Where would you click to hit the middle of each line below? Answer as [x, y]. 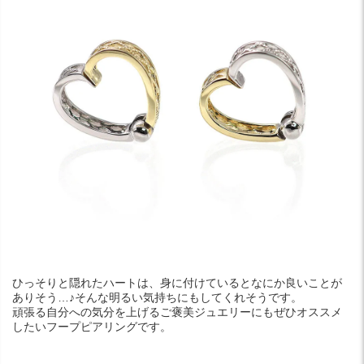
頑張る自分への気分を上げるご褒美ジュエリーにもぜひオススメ [177, 312]
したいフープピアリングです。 [92, 326]
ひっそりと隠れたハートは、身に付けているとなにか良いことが [177, 282]
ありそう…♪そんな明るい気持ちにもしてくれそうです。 [157, 297]
